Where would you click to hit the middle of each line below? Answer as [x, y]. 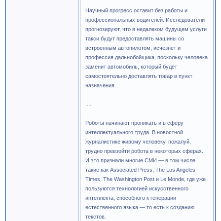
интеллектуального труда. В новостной [134, 132]
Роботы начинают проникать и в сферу [134, 123]
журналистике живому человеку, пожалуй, [138, 142]
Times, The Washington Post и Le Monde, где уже [146, 179]
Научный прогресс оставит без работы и [136, 10]
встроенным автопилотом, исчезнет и [133, 48]
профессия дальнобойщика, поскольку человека [147, 57]
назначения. [101, 85]
